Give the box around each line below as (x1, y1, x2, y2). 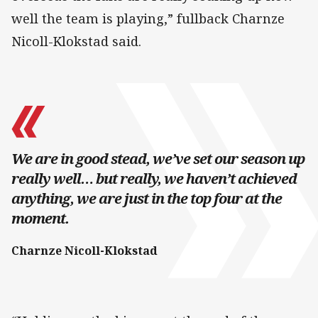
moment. (11, 208, 69, 228)
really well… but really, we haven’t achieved (11, 168, 297, 188)
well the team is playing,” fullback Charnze (11, 9, 285, 27)
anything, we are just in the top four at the (11, 188, 282, 208)
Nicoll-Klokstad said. (11, 32, 141, 50)
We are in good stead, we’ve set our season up (11, 148, 305, 168)
